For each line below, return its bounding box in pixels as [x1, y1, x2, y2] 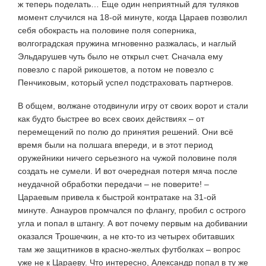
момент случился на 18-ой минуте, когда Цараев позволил [18, 12, 247, 22]
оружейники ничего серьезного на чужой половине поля [18, 153, 237, 163]
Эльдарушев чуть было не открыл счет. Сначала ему [18, 51, 223, 61]
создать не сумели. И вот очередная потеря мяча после [18, 166, 237, 176]
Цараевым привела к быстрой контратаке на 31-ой [18, 192, 216, 202]
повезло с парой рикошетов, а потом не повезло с [18, 64, 214, 74]
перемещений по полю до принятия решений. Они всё [18, 126, 233, 137]
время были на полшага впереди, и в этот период [18, 140, 213, 150]
